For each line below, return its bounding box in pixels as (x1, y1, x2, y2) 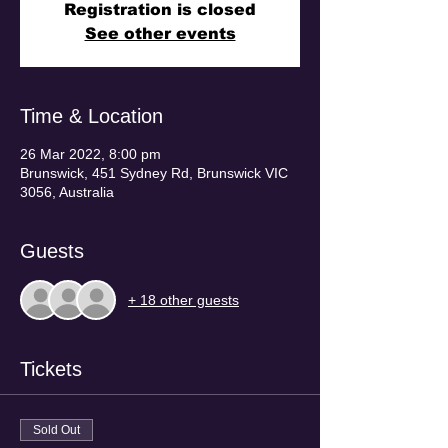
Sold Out (33, 423, 80, 437)
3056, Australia (20, 184, 114, 200)
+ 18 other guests (128, 291, 239, 308)
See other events (84, 25, 236, 42)
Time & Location (20, 105, 163, 127)
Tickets (20, 358, 82, 380)
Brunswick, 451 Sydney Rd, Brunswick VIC (20, 165, 288, 181)
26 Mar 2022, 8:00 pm (20, 146, 161, 162)
